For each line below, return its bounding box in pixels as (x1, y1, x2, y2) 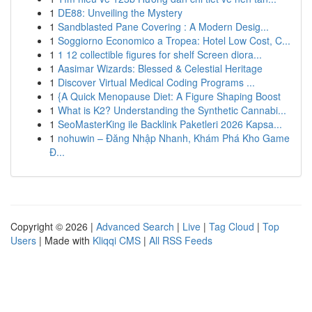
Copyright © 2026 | (10, 219, 96, 233)
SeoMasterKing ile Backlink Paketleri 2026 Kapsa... (58, 117, 282, 131)
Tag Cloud (209, 219, 254, 233)
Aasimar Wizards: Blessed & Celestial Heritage (58, 61, 263, 75)
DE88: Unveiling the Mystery (58, 6, 182, 19)
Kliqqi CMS (93, 233, 141, 247)
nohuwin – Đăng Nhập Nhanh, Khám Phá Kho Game (58, 131, 290, 145)
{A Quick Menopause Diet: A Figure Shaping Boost (58, 89, 281, 103)
